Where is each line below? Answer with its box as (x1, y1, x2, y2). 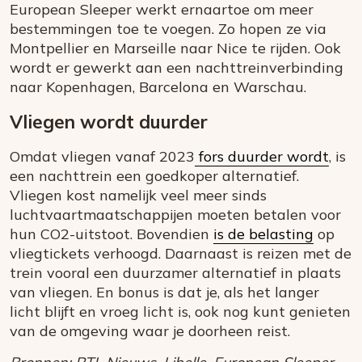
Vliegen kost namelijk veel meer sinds (10, 186, 267, 205)
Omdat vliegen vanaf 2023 (10, 147, 195, 166)
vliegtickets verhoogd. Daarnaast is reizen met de (10, 244, 351, 263)
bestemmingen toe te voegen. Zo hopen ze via (10, 19, 326, 39)
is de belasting (213, 225, 314, 244)
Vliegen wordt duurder (10, 110, 208, 134)
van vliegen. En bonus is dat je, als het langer (10, 283, 319, 302)
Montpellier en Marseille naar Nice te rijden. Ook (10, 39, 341, 58)
